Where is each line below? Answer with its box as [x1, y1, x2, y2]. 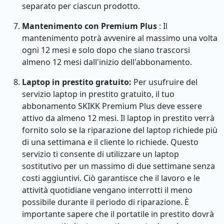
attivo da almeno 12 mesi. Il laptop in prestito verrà [22, 112, 214, 123]
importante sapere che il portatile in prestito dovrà [22, 208, 214, 219]
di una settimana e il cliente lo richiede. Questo [22, 136, 198, 147]
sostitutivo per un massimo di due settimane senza [22, 160, 215, 171]
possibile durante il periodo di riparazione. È [22, 196, 189, 207]
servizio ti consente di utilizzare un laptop [22, 148, 179, 159]
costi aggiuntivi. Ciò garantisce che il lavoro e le [22, 172, 200, 183]
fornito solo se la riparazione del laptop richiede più [22, 124, 217, 135]
